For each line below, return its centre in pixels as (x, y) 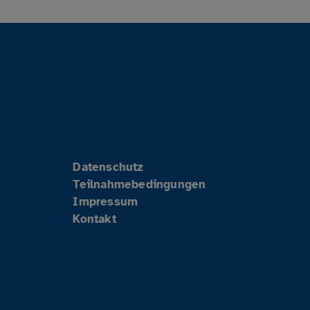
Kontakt (94, 219)
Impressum (106, 201)
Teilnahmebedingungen (139, 184)
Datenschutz (108, 167)
